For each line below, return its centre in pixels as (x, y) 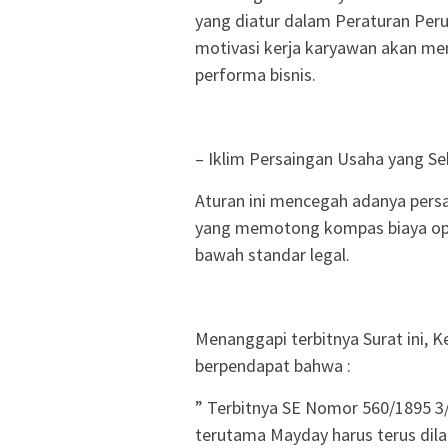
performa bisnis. (255, 74)
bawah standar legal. (272, 254)
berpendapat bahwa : (273, 365)
